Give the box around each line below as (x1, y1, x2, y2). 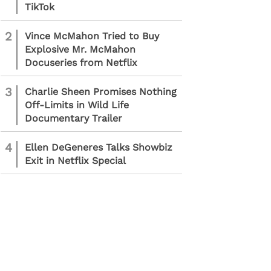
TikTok (25, 1, 54, 13)
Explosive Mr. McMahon (25, 44, 135, 55)
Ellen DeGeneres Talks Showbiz (25, 142, 172, 153)
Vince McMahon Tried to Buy (25, 30, 159, 42)
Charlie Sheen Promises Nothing (25, 86, 177, 97)
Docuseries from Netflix (25, 57, 137, 68)
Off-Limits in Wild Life (25, 99, 129, 111)
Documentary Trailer (25, 113, 122, 124)
